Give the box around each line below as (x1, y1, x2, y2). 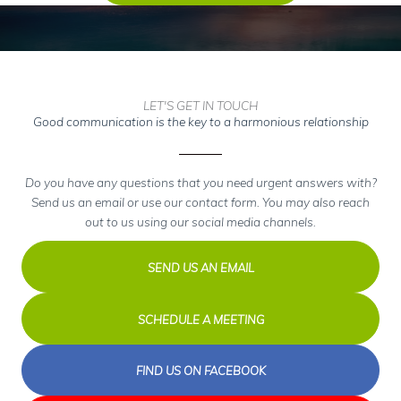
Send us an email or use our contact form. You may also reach (31, 194, 370, 210)
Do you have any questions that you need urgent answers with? (24, 175, 377, 191)
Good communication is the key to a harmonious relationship (32, 114, 369, 130)
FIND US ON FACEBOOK (135, 363, 266, 379)
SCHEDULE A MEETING (137, 311, 264, 327)
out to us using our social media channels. (85, 214, 316, 230)
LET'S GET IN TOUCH (143, 98, 258, 114)
